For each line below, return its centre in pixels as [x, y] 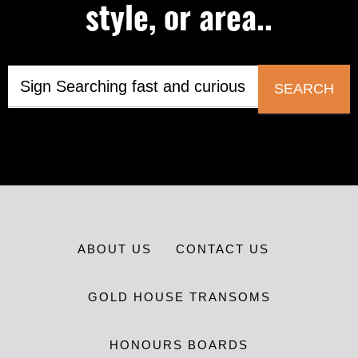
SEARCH [304, 89]
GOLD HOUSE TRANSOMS [179, 297]
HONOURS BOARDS [179, 345]
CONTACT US [222, 249]
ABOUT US [114, 249]
